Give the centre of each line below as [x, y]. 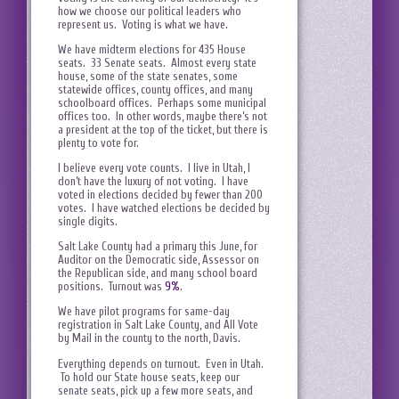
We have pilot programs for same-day [144, 312]
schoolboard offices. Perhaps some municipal [162, 102]
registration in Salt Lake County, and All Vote [158, 325]
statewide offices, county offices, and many [155, 89]
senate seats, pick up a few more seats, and [155, 390]
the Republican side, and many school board [158, 273]
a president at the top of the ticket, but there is [163, 129]
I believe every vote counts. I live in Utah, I [154, 168]
